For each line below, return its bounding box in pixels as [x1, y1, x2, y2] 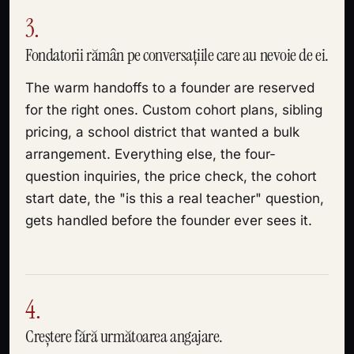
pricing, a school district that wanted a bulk [25, 124, 299, 140]
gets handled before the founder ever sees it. [25, 213, 312, 228]
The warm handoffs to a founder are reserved [25, 80, 314, 96]
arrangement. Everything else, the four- [25, 146, 276, 162]
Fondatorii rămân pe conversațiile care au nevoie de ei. [25, 43, 329, 66]
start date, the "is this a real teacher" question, [25, 190, 324, 206]
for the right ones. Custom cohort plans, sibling [25, 102, 322, 118]
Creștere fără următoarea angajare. [25, 325, 224, 348]
